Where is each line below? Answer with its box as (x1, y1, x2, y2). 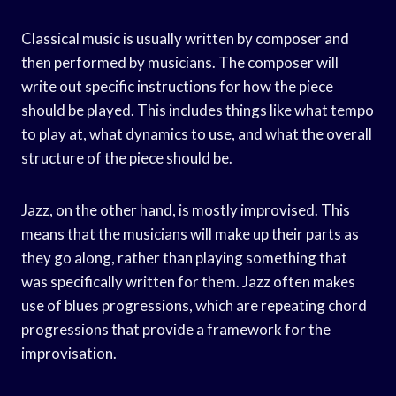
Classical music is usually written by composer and (21, 28, 349, 48)
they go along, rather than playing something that (21, 247, 347, 267)
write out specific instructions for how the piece (21, 76, 333, 95)
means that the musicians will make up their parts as (21, 224, 359, 243)
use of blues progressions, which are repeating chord (21, 295, 367, 315)
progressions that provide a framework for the (21, 319, 331, 339)
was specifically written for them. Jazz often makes (21, 271, 355, 291)
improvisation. (21, 343, 117, 362)
